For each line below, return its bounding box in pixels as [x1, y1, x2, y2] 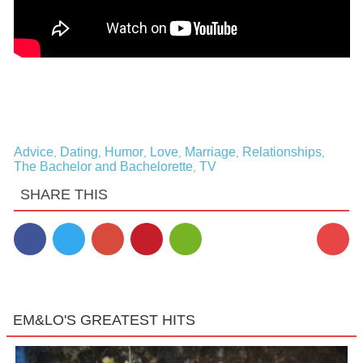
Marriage [184, 145, 236, 160]
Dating [59, 145, 98, 160]
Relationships [241, 145, 322, 160]
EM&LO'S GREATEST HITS [13, 312, 195, 329]
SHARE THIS [19, 186, 108, 203]
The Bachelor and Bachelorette [13, 160, 193, 174]
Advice [13, 145, 53, 160]
